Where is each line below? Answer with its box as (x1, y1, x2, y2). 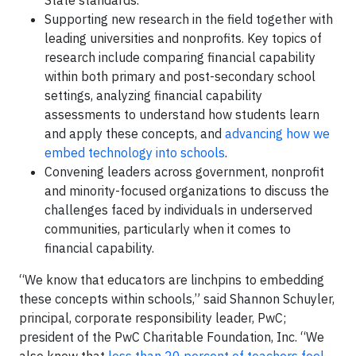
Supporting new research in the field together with (44, 11, 333, 27)
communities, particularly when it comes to (44, 221, 291, 237)
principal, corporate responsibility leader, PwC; (19, 310, 286, 326)
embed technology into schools (44, 145, 225, 161)
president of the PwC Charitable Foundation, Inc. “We (19, 329, 324, 345)
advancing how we (225, 126, 330, 141)
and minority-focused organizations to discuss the (44, 183, 329, 199)
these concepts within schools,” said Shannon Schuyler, (19, 291, 335, 307)
